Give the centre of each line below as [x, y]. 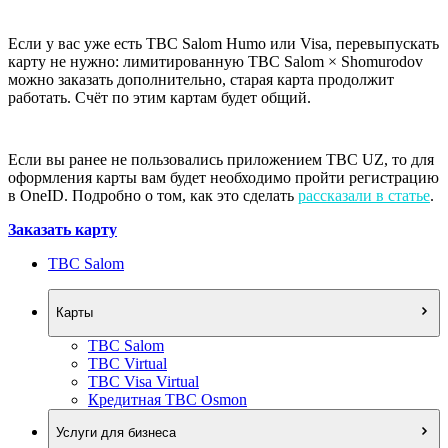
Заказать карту [62, 229]
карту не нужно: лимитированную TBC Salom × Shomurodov [215, 61]
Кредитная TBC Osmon [167, 399]
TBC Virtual [127, 363]
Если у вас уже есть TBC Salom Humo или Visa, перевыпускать [223, 43]
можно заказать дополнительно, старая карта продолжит [201, 79]
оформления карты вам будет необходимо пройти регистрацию [223, 177]
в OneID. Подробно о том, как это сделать [153, 195]
